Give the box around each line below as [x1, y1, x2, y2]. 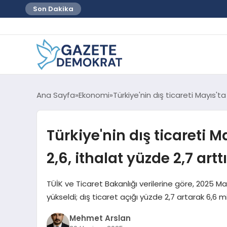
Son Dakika [33, 4, 73, 14]
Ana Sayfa [36, 89, 75, 100]
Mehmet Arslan [69, 213, 131, 224]
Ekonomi [79, 89, 109, 100]
